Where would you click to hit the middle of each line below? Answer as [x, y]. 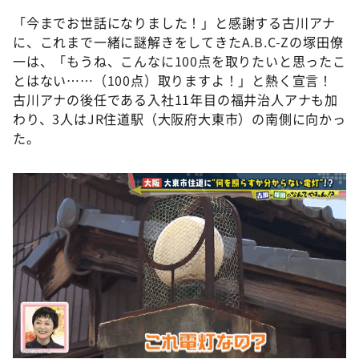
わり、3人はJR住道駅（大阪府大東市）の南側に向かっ [179, 119]
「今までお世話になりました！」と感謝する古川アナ [175, 23]
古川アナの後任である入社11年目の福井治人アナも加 [175, 100]
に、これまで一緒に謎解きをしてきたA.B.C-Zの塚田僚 [178, 42]
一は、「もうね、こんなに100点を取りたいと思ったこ [179, 61]
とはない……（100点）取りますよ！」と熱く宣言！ [179, 81]
